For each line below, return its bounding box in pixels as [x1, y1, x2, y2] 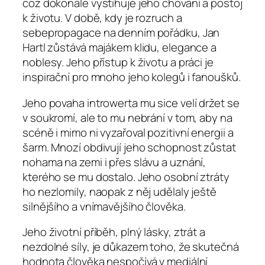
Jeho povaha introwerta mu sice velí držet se [22, 95, 240, 111]
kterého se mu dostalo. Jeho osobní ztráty [22, 169, 230, 185]
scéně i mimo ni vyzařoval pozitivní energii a [22, 124, 234, 140]
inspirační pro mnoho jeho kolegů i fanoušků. [22, 69, 241, 85]
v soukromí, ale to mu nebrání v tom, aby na [22, 109, 232, 125]
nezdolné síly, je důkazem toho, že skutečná [22, 239, 239, 255]
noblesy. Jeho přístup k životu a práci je [22, 54, 214, 70]
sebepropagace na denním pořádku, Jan [22, 25, 220, 41]
